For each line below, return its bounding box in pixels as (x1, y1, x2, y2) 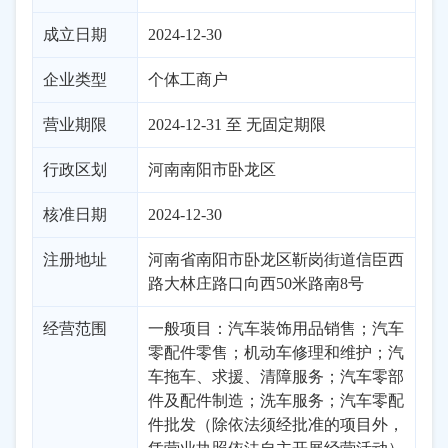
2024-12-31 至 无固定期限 (148, 116, 326, 133)
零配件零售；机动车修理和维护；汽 (148, 344, 404, 361)
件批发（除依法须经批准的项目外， (148, 416, 404, 433)
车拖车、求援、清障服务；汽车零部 (148, 368, 404, 385)
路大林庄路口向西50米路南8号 (148, 275, 364, 292)
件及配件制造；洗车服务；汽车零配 (148, 392, 404, 409)
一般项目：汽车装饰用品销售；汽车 (148, 320, 404, 337)
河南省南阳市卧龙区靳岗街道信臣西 (148, 251, 404, 268)
